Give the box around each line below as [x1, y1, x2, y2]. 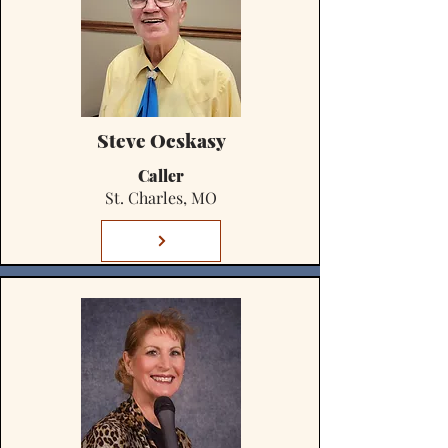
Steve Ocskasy [96, 127, 226, 153]
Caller [138, 165, 184, 186]
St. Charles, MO [105, 187, 217, 208]
